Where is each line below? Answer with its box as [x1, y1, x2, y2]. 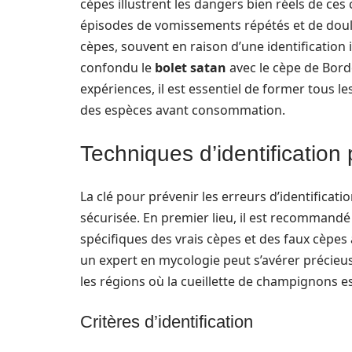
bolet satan [155, 59, 226, 76]
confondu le [80, 59, 155, 76]
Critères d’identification [80, 312, 253, 332]
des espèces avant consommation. [80, 101, 285, 119]
